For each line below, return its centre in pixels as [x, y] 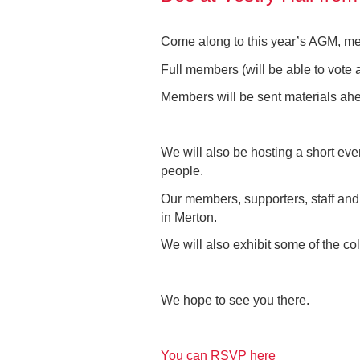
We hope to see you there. [236, 300]
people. [182, 171]
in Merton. [190, 217]
